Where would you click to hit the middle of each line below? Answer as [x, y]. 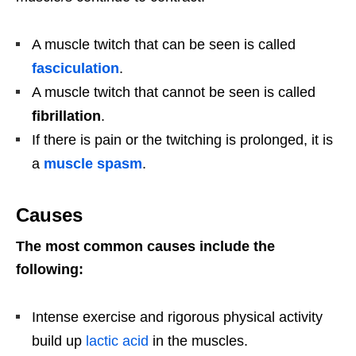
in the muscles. [198, 341]
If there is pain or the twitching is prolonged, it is [182, 140]
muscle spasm [93, 164]
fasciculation [75, 69]
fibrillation [66, 116]
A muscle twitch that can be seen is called [164, 45]
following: [50, 270]
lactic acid [117, 341]
